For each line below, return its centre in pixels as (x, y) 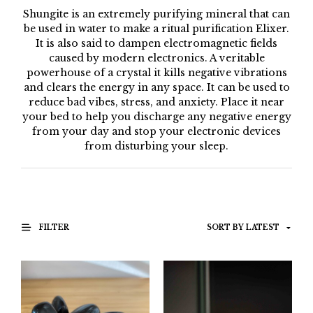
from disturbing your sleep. (156, 146)
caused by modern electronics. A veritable (156, 58)
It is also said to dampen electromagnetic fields (156, 43)
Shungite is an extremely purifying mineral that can (156, 14)
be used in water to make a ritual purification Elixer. (156, 28)
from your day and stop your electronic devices (156, 131)
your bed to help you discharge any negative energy (156, 116)
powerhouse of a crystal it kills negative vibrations (156, 72)
